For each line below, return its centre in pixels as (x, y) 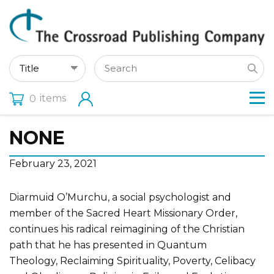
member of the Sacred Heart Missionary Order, (123, 213)
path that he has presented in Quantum (108, 245)
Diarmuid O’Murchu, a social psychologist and (120, 197)
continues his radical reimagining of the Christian (127, 229)
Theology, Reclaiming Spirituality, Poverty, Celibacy (132, 261)
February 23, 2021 (53, 163)
